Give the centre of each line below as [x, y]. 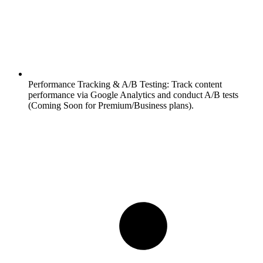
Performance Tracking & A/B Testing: [99, 85]
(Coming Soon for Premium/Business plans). [111, 106]
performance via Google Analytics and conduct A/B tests [133, 95]
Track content [195, 85]
